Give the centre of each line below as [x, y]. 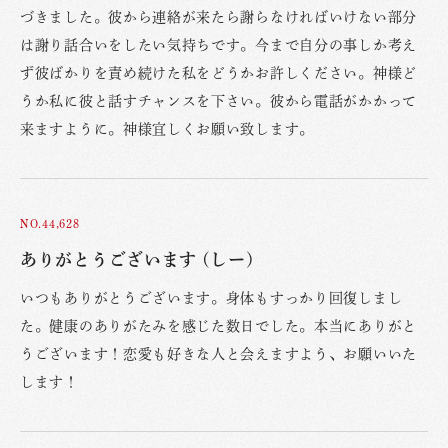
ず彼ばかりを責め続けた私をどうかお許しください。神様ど [218, 73]
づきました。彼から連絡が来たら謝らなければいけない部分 [218, 17]
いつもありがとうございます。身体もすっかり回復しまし [211, 298]
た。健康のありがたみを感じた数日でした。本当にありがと [218, 326]
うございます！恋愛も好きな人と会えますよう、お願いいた [218, 354]
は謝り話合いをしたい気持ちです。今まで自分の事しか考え [218, 45]
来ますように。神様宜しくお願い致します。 [167, 129]
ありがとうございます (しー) [137, 260]
